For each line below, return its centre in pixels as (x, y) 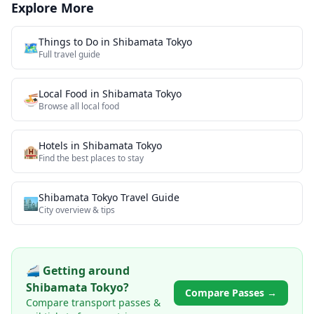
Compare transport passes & (93, 302)
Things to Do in (76, 42)
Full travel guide (69, 54)
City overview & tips (77, 210)
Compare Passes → (231, 293)
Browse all (60, 106)
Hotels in (61, 145)
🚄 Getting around (78, 271)
